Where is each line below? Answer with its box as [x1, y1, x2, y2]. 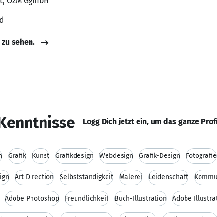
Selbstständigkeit [60, 173, 113, 181]
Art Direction [15, 173, 54, 181]
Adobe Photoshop [5, 194, 59, 202]
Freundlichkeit [65, 194, 108, 202]
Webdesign [99, 152, 133, 160]
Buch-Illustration [114, 194, 167, 202]
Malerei [119, 173, 142, 181]
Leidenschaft [148, 173, 188, 181]
